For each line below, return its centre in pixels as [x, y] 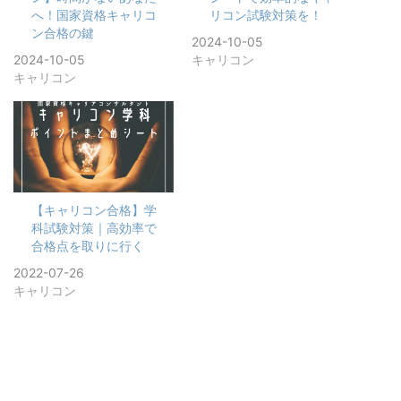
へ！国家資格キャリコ [94, 14]
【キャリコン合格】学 [94, 210]
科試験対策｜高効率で [94, 228]
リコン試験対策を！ [266, 14]
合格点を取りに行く [88, 246]
